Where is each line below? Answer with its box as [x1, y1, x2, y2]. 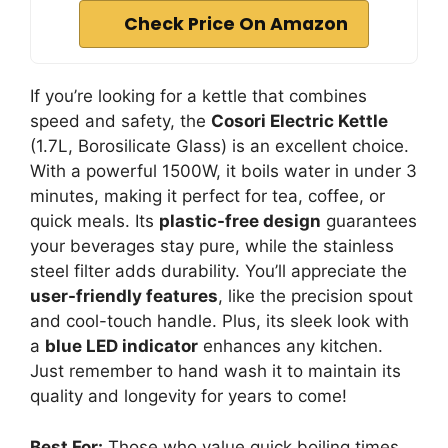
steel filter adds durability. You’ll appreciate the [30, 261, 407, 281]
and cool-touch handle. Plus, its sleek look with [30, 311, 409, 331]
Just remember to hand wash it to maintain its [30, 361, 401, 381]
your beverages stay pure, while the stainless [30, 236, 394, 256]
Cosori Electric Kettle [211, 111, 388, 131]
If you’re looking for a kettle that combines [30, 86, 367, 106]
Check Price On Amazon [124, 12, 348, 36]
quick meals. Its [30, 211, 159, 231]
